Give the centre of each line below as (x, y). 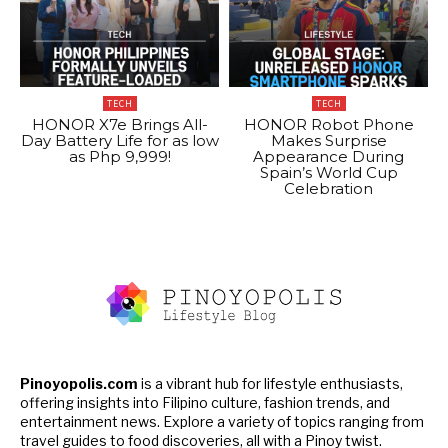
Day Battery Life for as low (119, 141)
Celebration (328, 189)
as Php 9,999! (119, 157)
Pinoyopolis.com (79, 383)
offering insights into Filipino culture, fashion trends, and (205, 402)
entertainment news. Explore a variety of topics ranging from (222, 421)
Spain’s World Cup (328, 173)
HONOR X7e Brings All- (119, 125)
